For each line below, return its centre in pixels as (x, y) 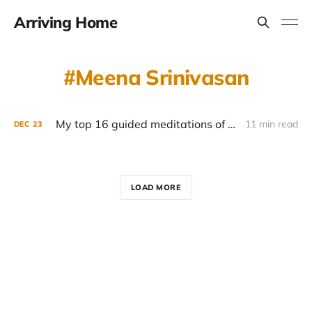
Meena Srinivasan (162, 77)
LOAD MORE (156, 187)
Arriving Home (66, 22)
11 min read (272, 124)
